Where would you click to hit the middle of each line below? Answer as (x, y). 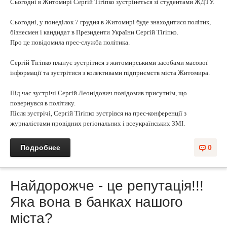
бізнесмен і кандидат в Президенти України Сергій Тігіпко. (94, 32)
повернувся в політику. (43, 103)
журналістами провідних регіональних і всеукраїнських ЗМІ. (98, 123)
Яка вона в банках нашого (97, 202)
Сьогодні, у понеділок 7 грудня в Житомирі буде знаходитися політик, (110, 22)
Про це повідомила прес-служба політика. (70, 42)
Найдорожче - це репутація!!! (107, 186)
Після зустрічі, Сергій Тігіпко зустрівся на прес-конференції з (98, 113)
